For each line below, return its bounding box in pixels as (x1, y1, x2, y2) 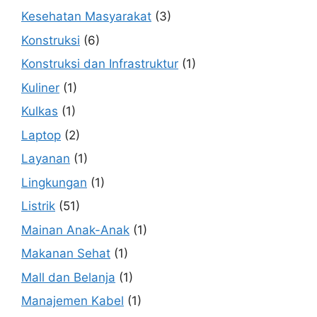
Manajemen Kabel (21, 294, 124, 309)
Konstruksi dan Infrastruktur (21, 57, 178, 71)
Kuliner (21, 80, 59, 95)
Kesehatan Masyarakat (21, 9, 151, 24)
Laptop (21, 127, 61, 142)
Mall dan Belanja (21, 270, 115, 284)
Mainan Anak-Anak (21, 222, 129, 237)
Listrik (21, 199, 55, 214)
